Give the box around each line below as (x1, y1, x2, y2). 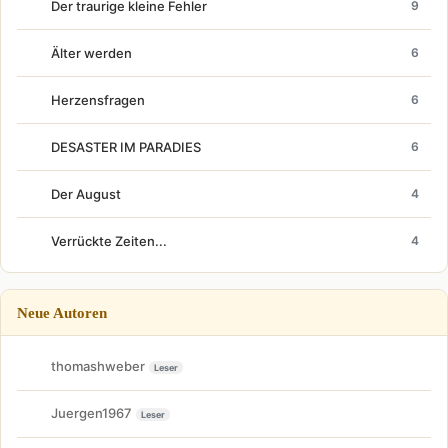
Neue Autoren (17, 303, 107, 321)
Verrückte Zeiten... (51, 232, 167, 249)
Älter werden (51, 44, 132, 61)
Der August (51, 185, 121, 202)
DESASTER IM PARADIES (51, 138, 201, 155)
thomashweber (51, 358, 145, 374)
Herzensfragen (51, 91, 145, 108)
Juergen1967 (51, 405, 132, 421)
